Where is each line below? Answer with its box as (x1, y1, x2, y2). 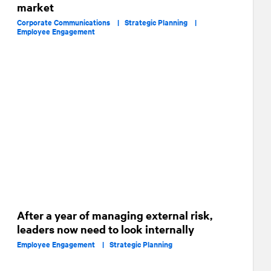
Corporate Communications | (17, 16, 125, 28)
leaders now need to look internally (17, 221, 194, 237)
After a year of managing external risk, (17, 207, 212, 223)
